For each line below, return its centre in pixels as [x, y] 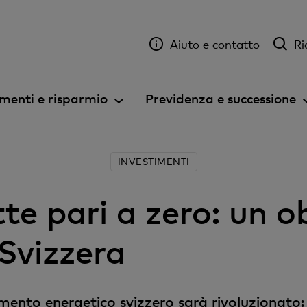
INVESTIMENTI [153, 161]
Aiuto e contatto [215, 44]
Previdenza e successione [221, 98]
